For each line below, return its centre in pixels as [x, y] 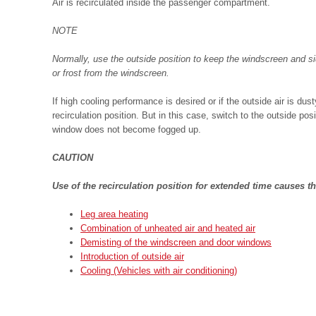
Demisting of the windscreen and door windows [176, 242]
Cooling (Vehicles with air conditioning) [159, 271]
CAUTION [73, 158]
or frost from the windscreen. [111, 73]
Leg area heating [114, 214]
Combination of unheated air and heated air [168, 228]
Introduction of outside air [132, 256]
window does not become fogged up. [127, 129]
